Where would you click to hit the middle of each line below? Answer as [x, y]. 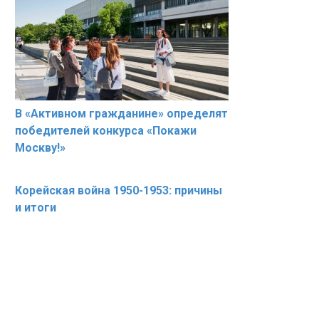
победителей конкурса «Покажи [106, 130]
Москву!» [40, 147]
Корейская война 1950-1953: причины [119, 190]
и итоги [36, 207]
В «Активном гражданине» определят [121, 113]
